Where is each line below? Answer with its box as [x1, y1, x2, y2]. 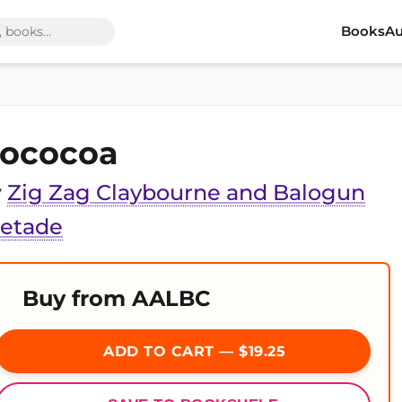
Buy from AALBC [22, 285, 210, 311]
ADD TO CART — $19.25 [98, 343, 286, 360]
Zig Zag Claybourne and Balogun [7, 179, 365, 205]
